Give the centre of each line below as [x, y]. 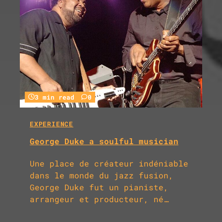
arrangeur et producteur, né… [99, 199]
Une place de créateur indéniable [109, 164]
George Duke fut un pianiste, [99, 187]
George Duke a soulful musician [104, 141]
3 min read [55, 97]
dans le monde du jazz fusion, [102, 175]
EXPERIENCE [52, 124]
